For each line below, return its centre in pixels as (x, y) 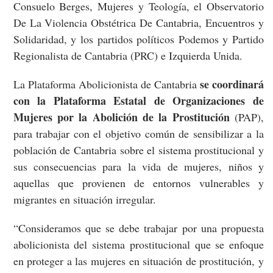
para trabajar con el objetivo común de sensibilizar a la (138, 134)
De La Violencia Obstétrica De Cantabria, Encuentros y (138, 23)
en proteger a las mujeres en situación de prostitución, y (138, 261)
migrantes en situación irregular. (84, 200)
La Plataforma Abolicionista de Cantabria (106, 84)
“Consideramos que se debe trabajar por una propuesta (138, 228)
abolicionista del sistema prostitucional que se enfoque (138, 245)
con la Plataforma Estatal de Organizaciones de (138, 101)
